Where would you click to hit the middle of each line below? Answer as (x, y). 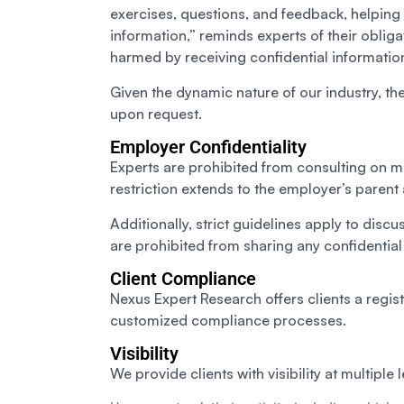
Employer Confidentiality (208, 147)
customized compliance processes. (228, 321)
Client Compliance (183, 279)
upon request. (156, 114)
